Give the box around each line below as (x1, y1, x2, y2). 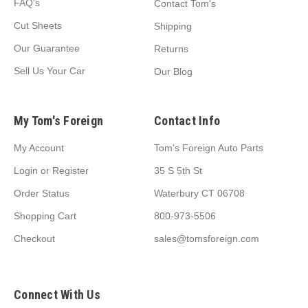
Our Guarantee (14, 42, 80, 54)
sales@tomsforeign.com (154, 232, 259, 244)
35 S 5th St (154, 164, 202, 176)
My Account (14, 142, 64, 153)
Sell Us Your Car (14, 65, 85, 76)
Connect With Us (14, 287, 100, 302)
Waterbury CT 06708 (154, 187, 245, 199)
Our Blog (154, 65, 192, 77)
